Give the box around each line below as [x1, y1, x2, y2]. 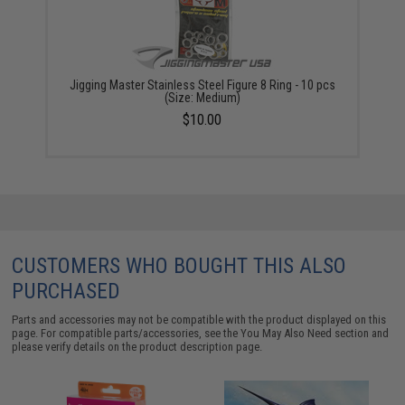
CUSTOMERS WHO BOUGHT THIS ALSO [12, 252, 347, 278]
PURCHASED [12, 278, 121, 304]
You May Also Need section [240, 325, 370, 340]
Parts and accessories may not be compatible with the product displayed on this [12, 312, 387, 326]
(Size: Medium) [164, 89, 240, 105]
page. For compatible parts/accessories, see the [12, 325, 241, 340]
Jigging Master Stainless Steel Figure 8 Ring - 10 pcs [69, 77, 335, 92]
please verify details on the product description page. [12, 339, 263, 353]
